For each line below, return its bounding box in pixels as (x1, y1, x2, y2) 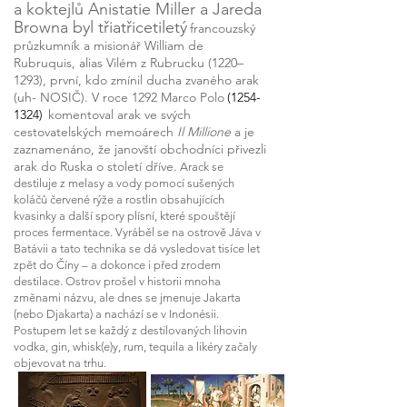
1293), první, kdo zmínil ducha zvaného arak (14, 72, 259, 88)
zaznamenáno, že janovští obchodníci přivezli (14, 141, 266, 157)
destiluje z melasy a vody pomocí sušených (14, 176, 234, 190)
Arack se (177, 160, 223, 174)
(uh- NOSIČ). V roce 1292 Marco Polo (14, 89, 224, 105)
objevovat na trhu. (14, 356, 106, 370)
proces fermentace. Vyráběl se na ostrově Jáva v (14, 225, 261, 239)
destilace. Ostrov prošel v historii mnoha (14, 274, 221, 288)
